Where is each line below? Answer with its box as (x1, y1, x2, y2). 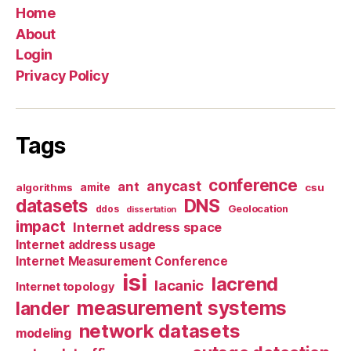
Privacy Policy (16, 67, 110, 84)
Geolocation (227, 202, 288, 215)
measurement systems (77, 295, 287, 320)
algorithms (16, 180, 73, 194)
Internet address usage (16, 237, 157, 252)
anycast (147, 177, 201, 194)
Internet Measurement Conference (16, 253, 228, 269)
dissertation (126, 204, 176, 215)
